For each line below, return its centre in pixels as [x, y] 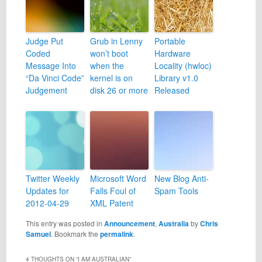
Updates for [47, 190]
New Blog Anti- [181, 178]
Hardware [172, 53]
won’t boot [109, 53]
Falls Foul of [113, 190]
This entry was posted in [65, 223]
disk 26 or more [119, 90]
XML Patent [111, 203]
